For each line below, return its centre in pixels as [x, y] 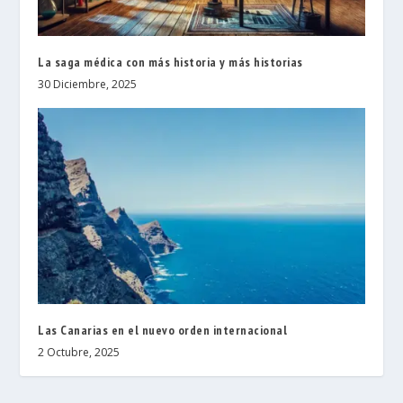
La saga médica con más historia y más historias [170, 62]
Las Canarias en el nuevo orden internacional [163, 330]
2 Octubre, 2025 [79, 352]
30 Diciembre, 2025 [88, 84]
